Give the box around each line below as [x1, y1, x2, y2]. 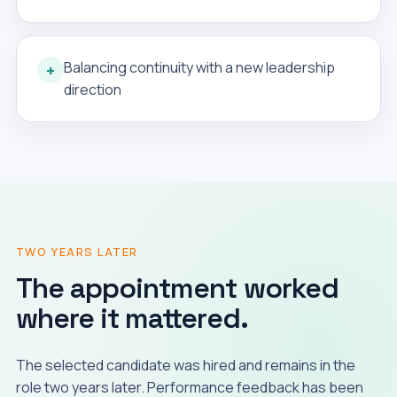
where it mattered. [15, 300, 248, 336]
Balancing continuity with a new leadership [63, 58, 335, 77]
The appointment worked [15, 270, 339, 306]
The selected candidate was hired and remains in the [15, 355, 355, 375]
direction [63, 80, 121, 99]
